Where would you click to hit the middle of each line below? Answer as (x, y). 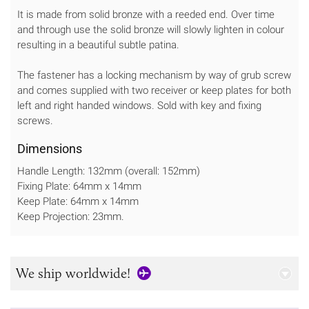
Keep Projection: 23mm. (71, 216)
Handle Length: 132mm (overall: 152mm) (109, 171)
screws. (35, 120)
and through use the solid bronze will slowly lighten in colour (151, 29)
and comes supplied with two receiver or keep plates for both (154, 90)
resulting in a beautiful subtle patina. (98, 44)
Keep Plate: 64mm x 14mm (78, 201)
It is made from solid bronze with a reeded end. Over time (146, 14)
